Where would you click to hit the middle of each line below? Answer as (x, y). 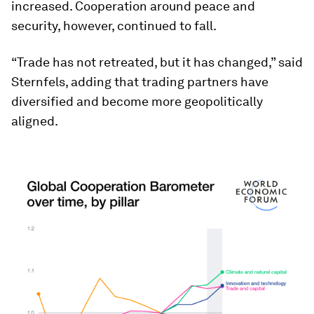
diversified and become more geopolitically (137, 101)
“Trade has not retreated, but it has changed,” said (157, 62)
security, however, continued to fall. (114, 26)
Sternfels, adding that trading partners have (140, 82)
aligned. (35, 121)
